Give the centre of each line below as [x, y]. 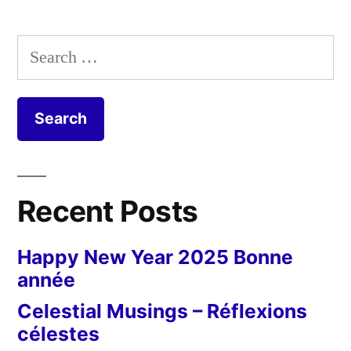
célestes [58, 333]
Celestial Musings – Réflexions [162, 311]
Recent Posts [108, 211]
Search [40, 49]
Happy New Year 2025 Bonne [155, 257]
